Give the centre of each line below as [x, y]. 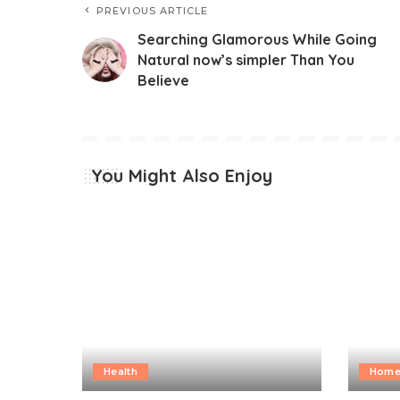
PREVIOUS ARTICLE [153, 10]
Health [121, 371]
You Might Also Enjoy [182, 175]
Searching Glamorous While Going [257, 39]
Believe [163, 80]
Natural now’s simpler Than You [246, 59]
